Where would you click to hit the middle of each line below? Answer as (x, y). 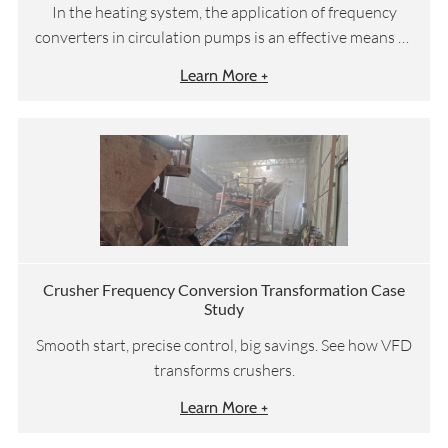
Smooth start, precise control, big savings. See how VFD (224, 344)
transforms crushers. (224, 369)
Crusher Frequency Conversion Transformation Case (224, 290)
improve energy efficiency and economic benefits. (224, 62)
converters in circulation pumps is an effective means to (224, 37)
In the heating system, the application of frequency (224, 12)
